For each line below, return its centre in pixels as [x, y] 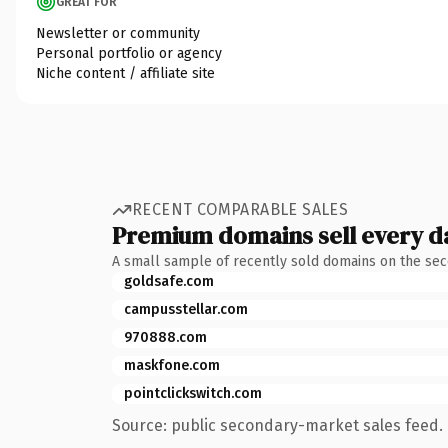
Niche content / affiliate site [125, 73]
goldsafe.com [169, 281]
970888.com [165, 337]
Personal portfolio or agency [129, 53]
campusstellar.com [186, 309]
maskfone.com [172, 365]
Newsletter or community [118, 33]
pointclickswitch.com [193, 393]
